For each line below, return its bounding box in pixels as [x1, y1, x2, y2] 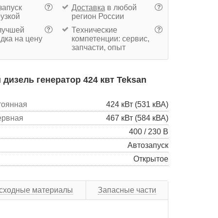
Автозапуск [127, 141, 168, 149]
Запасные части [98, 185, 156, 194]
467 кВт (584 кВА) [106, 113, 168, 122]
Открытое [133, 154, 168, 163]
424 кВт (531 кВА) [106, 100, 168, 109]
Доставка [71, 3, 105, 12]
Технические [71, 25, 117, 34]
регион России [71, 12, 124, 20]
